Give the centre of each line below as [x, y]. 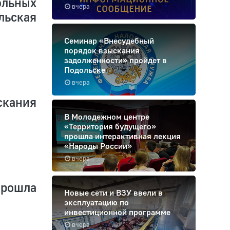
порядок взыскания [102, 51]
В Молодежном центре [107, 117]
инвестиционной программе [117, 212]
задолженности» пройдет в [116, 60]
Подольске [85, 70]
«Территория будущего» [110, 127]
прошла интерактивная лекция [122, 136]
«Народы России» [98, 146]
